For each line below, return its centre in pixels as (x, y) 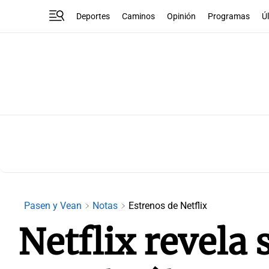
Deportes (93, 16)
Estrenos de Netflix (168, 206)
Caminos (139, 16)
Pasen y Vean (54, 206)
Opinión (182, 16)
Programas (229, 16)
